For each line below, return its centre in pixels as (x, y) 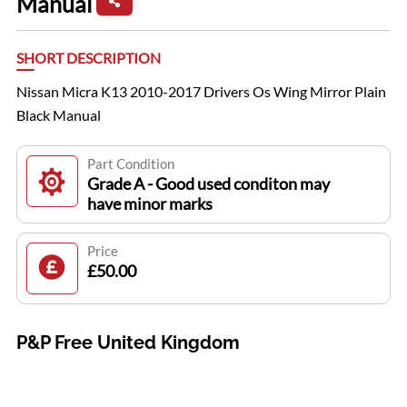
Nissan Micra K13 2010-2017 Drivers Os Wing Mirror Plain (201, 92)
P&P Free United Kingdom (128, 343)
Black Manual (58, 115)
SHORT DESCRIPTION (88, 58)
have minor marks (149, 204)
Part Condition (130, 164)
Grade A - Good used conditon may (208, 184)
